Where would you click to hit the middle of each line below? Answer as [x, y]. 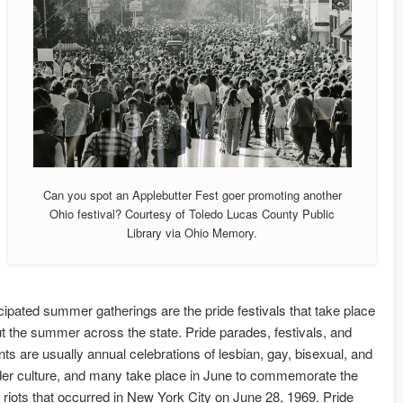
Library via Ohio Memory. [193, 232]
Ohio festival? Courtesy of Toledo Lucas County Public [193, 213]
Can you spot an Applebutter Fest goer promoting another [192, 194]
